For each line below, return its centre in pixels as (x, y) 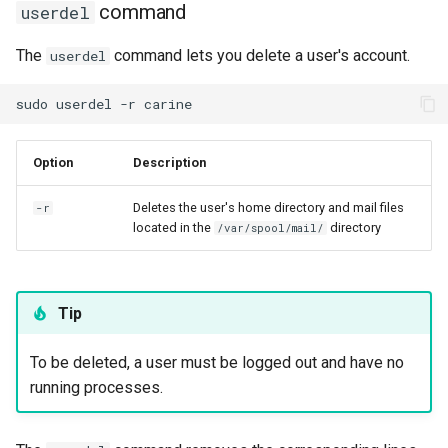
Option (53, 162)
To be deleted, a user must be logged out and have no (216, 362)
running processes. (96, 387)
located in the (173, 227)
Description (169, 162)
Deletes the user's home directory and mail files (268, 207)
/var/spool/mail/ (271, 228)
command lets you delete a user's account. (260, 55)
